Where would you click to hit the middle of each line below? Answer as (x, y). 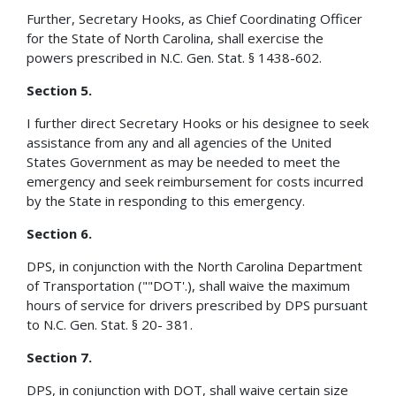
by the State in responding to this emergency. (166, 200)
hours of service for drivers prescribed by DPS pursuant (197, 305)
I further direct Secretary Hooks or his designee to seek (198, 122)
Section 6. (59, 233)
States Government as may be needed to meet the (183, 161)
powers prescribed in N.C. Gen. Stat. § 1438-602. (174, 57)
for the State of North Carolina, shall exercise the (175, 38)
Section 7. (59, 357)
